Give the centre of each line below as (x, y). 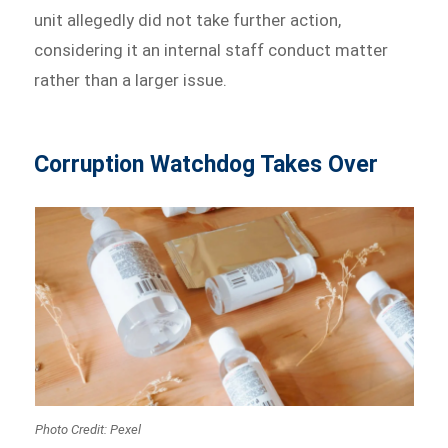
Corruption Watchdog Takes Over (206, 165)
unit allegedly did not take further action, (188, 20)
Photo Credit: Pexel (87, 429)
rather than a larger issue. (131, 80)
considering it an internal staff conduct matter (211, 50)
